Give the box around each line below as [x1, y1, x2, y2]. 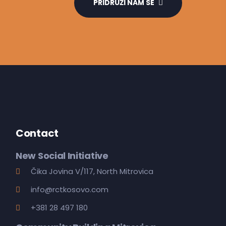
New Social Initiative [16, 149, 108, 162]
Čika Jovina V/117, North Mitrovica [31, 166, 153, 177]
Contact [16, 126, 59, 140]
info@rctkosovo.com [31, 184, 108, 195]
